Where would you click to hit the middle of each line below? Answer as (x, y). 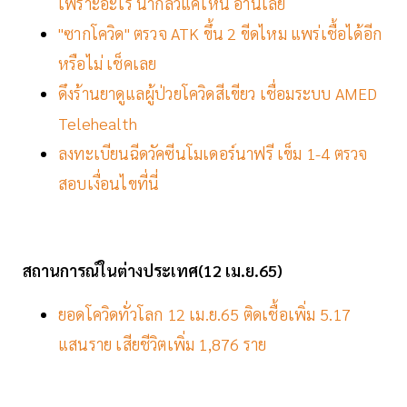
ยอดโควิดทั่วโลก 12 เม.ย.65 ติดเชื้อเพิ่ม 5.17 (205, 314)
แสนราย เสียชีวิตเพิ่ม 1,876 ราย (163, 344)
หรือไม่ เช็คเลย (108, 64)
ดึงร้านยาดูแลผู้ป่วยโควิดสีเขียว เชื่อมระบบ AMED (218, 94)
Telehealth (98, 124)
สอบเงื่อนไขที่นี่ (109, 184)
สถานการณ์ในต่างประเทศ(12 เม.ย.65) (153, 271)
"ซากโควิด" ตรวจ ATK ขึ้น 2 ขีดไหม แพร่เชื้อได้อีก (220, 34)
